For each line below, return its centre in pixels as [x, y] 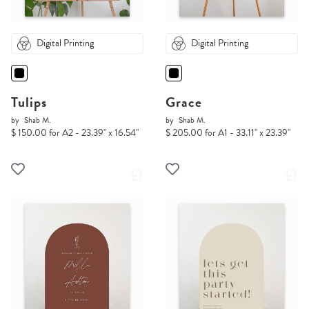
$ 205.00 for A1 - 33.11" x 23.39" [228, 133]
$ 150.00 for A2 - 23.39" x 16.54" [75, 133]
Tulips [29, 102]
